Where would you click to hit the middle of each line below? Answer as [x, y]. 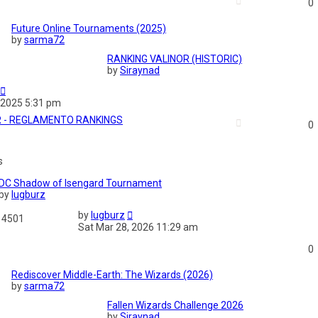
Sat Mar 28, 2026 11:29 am [138, 227]
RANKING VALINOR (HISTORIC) [175, 59]
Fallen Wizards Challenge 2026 [175, 306]
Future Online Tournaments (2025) [89, 29]
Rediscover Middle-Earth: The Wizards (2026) [112, 275]
